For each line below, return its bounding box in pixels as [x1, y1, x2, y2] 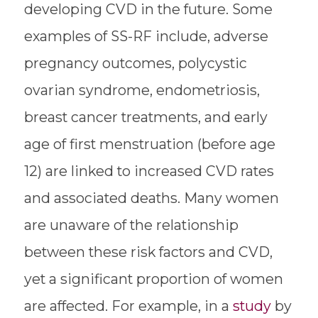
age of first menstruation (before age [23, 136, 275, 153]
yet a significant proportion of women [23, 270, 283, 288]
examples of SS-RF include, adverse [23, 28, 268, 45]
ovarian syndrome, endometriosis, [23, 82, 260, 99]
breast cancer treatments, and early [23, 109, 268, 126]
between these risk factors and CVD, [23, 243, 273, 261]
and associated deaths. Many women [23, 190, 279, 207]
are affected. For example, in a [23, 297, 233, 315]
